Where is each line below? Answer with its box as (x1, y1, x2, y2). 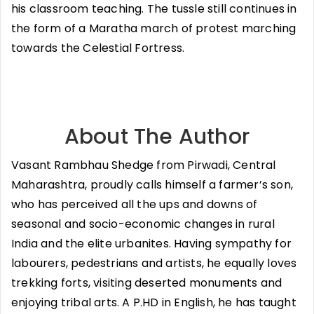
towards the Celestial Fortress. (11, 39, 185, 56)
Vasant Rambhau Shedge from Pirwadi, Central (11, 156, 276, 173)
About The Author (64, 121, 250, 151)
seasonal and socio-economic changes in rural (11, 215, 275, 232)
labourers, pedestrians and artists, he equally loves (11, 254, 297, 271)
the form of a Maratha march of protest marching (11, 20, 296, 36)
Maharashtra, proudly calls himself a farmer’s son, (11, 176, 294, 193)
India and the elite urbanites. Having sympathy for (11, 235, 292, 252)
